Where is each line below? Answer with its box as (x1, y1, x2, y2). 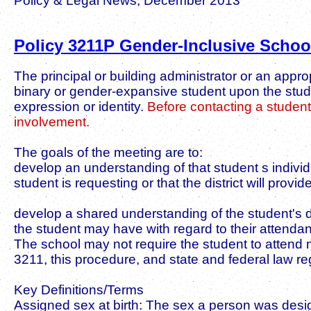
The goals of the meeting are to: (14, 144, 203, 160)
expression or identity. (14, 99, 147, 114)
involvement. (14, 114, 90, 129)
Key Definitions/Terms (14, 282, 144, 297)
